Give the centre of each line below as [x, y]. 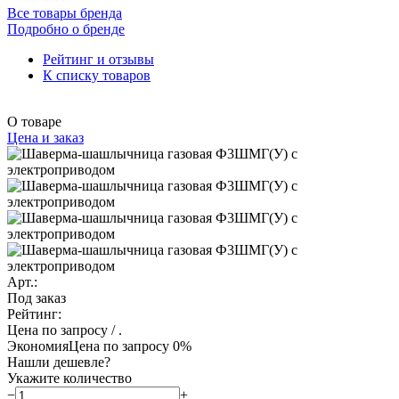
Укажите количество [69, 378]
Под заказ [37, 297]
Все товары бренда [65, 12]
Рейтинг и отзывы [98, 59]
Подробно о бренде [66, 28]
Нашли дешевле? [59, 362]
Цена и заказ [45, 137]
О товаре [34, 121]
